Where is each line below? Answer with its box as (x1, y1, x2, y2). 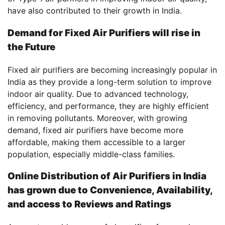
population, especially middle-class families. (8, 149, 175, 159)
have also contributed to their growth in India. (8, 6, 182, 16)
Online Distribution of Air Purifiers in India (8, 170, 206, 182)
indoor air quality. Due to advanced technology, (8, 88, 188, 99)
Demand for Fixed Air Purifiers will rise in (8, 27, 200, 39)
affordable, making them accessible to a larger (8, 137, 185, 147)
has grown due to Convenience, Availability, (8, 184, 212, 196)
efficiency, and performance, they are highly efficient (8, 100, 209, 111)
